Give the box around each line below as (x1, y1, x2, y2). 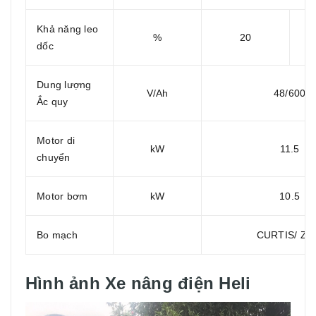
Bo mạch (37, 229, 78, 241)
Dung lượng (37, 78, 92, 90)
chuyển (37, 151, 71, 163)
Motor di (37, 134, 75, 146)
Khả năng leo (37, 23, 98, 35)
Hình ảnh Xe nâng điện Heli (25, 273, 251, 293)
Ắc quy (37, 95, 68, 107)
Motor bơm (37, 190, 88, 202)
